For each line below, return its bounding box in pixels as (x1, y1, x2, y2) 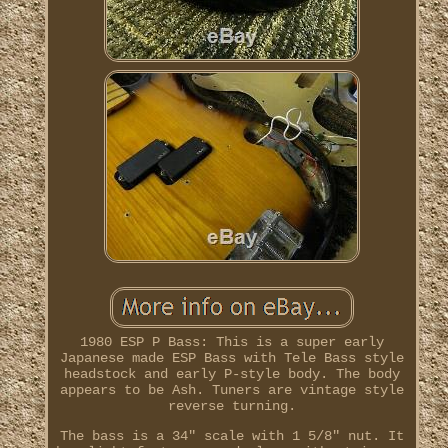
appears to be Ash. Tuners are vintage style (59, 382, 404, 399)
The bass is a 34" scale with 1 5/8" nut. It (59, 428, 404, 445)
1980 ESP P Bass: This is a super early (79, 334, 384, 351)
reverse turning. (167, 398, 296, 415)
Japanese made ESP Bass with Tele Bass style (59, 350, 404, 367)
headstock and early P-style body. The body (63, 366, 400, 383)
